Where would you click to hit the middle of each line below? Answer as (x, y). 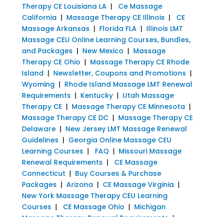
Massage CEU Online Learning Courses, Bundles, (106, 39)
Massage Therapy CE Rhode (139, 62)
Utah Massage (148, 95)
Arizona (79, 184)
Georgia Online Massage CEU (120, 140)
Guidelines (40, 140)
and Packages (47, 51)
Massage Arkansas (55, 28)
